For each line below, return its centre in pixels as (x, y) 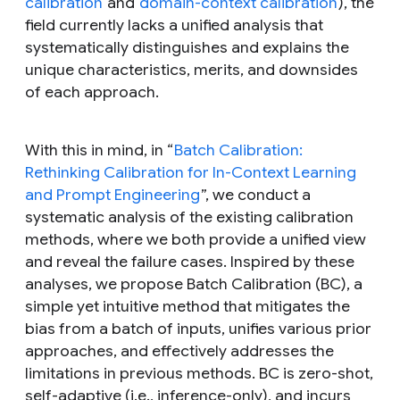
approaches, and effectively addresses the (179, 351)
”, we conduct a (256, 195)
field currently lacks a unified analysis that (174, 25)
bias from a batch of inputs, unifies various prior (198, 329)
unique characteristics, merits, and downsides (192, 70)
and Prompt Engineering (112, 195)
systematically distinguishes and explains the (187, 48)
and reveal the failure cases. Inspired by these (190, 262)
